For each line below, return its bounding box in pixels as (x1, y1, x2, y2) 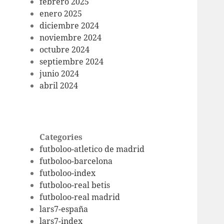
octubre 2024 (39, 44, 90, 55)
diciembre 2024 (39, 20, 99, 31)
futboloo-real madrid (39, 191, 120, 203)
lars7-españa (39, 203, 88, 215)
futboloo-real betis (39, 179, 110, 191)
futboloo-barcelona (39, 155, 113, 167)
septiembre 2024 (39, 56, 104, 67)
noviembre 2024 (39, 32, 102, 43)
